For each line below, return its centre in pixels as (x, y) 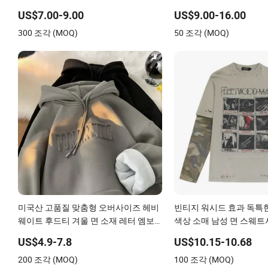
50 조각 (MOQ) (201, 32)
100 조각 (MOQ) (204, 259)
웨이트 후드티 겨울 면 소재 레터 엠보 (86, 220)
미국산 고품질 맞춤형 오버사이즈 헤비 (89, 207)
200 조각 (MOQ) (48, 259)
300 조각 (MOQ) (48, 32)
